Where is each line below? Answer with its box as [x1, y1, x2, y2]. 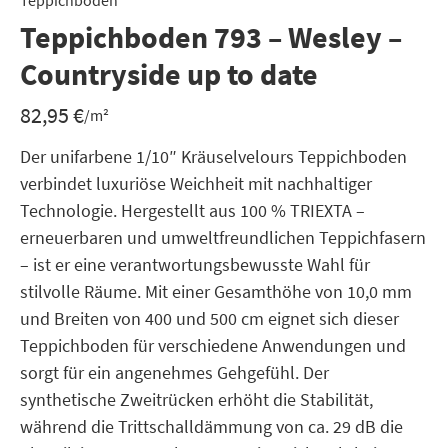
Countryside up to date [20, 55, 318, 93]
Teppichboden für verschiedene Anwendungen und [20, 334, 406, 357]
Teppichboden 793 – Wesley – [20, 18, 402, 56]
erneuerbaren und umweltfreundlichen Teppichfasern [20, 226, 426, 249]
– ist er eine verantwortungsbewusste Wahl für [20, 253, 370, 276]
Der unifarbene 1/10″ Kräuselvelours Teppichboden [20, 145, 407, 168]
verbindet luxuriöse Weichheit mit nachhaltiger [20, 172, 372, 195]
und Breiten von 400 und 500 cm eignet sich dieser [20, 307, 399, 330]
